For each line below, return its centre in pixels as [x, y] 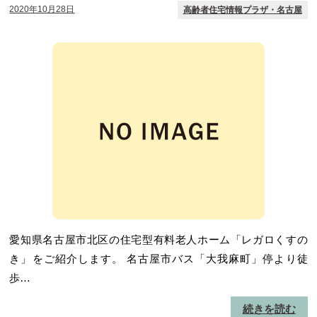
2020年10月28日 [42, 9]
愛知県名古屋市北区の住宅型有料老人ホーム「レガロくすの [158, 240]
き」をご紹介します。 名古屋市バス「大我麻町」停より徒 [158, 259]
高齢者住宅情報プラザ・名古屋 [242, 10]
